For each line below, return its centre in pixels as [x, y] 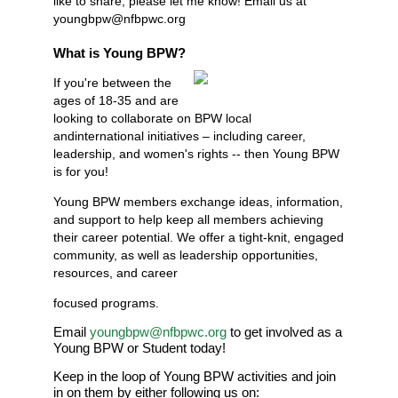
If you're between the [112, 83]
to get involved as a [286, 332]
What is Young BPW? [121, 53]
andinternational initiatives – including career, [179, 136]
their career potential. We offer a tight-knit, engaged [199, 238]
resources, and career [115, 273]
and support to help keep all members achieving [188, 220]
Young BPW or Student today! [139, 348]
